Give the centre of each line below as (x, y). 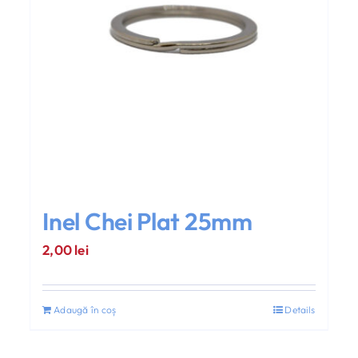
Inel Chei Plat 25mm (147, 222)
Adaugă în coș (85, 310)
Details (300, 310)
